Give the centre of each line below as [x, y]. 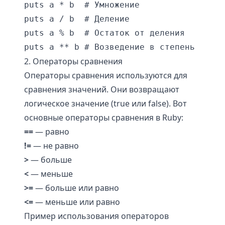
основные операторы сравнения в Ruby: [104, 118]
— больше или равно [76, 188]
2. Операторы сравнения [73, 61]
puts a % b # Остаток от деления [104, 33]
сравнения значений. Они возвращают [102, 89]
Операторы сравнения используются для [106, 75]
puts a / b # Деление [77, 19]
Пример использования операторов [96, 216]
